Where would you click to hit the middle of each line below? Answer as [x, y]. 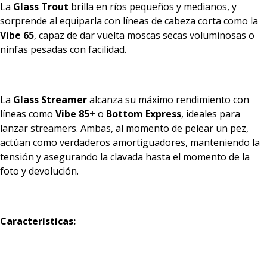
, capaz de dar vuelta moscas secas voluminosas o [144, 35]
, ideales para [211, 114]
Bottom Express [144, 114]
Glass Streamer [50, 99]
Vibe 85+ [75, 114]
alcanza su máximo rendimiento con [168, 99]
